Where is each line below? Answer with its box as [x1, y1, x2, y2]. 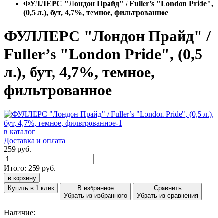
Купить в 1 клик [8, 184, 54, 192]
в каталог [4, 127, 35, 136]
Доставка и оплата [4, 136, 65, 145]
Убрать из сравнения [137, 191, 198, 199]
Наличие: [4, 208, 35, 217]
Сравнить [153, 184, 182, 192]
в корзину [8, 174, 36, 182]
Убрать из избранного [64, 191, 127, 199]
